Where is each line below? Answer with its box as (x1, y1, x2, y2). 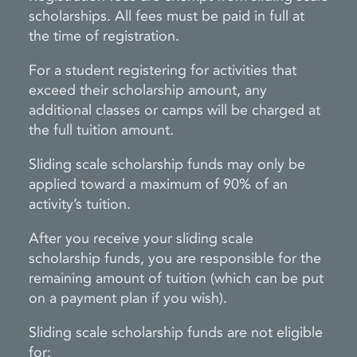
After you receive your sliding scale (29, 229, 253, 248)
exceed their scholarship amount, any (29, 81, 267, 100)
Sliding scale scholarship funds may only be (29, 155, 305, 174)
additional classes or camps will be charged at (29, 101, 320, 120)
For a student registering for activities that (29, 61, 296, 80)
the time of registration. (29, 27, 179, 45)
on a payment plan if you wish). (29, 289, 227, 308)
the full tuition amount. (29, 121, 174, 139)
